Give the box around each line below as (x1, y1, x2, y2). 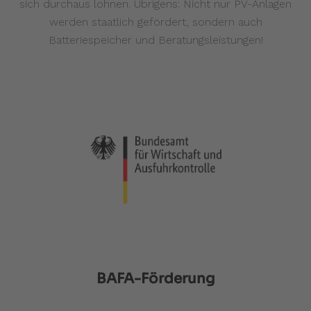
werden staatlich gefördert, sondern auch (49, 15, 262, 28)
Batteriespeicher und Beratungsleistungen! (48, 33, 263, 47)
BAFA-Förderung (96, 270, 215, 288)
